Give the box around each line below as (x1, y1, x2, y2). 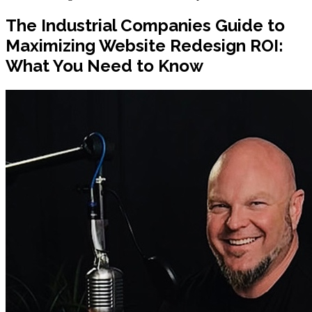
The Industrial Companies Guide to (6, 15, 285, 36)
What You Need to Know (6, 55, 203, 76)
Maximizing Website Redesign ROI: (6, 35, 283, 56)
